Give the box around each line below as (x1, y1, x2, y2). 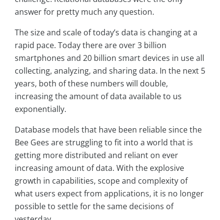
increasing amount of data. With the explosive (15, 162, 184, 173)
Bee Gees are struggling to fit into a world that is (15, 137, 193, 148)
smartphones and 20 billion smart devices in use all (15, 52, 204, 63)
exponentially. (15, 103, 66, 114)
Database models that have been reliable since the (15, 124, 202, 135)
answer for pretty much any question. (15, 6, 154, 17)
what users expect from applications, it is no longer (15, 188, 204, 199)
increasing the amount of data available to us (15, 90, 182, 102)
